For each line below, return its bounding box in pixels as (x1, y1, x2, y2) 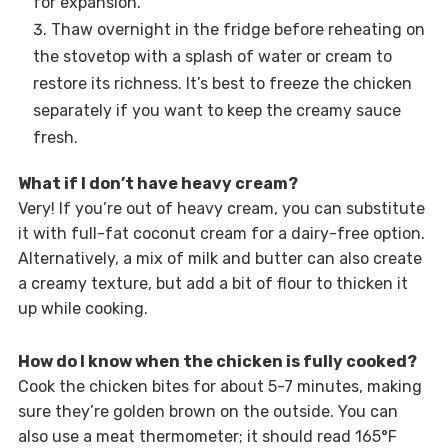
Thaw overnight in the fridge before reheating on (50, 19, 425, 39)
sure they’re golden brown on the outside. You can (17, 401, 398, 421)
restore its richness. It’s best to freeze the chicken (32, 73, 412, 93)
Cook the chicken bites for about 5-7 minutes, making (17, 376, 422, 396)
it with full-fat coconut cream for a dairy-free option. (17, 223, 425, 243)
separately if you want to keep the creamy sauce (32, 100, 401, 120)
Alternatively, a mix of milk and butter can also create (17, 248, 422, 268)
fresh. (32, 127, 78, 147)
